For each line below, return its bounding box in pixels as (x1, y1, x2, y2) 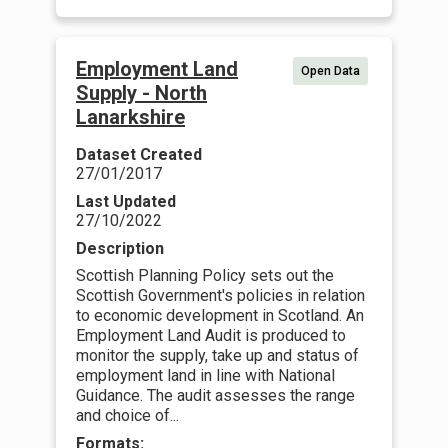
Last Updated (76, 192, 176, 211)
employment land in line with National (76, 366, 335, 385)
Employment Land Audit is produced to (76, 326, 346, 345)
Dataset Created (76, 145, 202, 164)
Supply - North (76, 81, 207, 105)
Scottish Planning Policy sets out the (76, 266, 334, 285)
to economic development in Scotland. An (76, 306, 364, 325)
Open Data (301, 64, 360, 78)
